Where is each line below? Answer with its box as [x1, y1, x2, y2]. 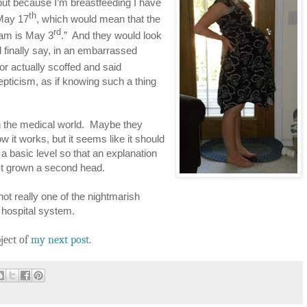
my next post [31, 233, 89, 246]
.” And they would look [61, 29, 162, 42]
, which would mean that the [36, 13, 160, 25]
